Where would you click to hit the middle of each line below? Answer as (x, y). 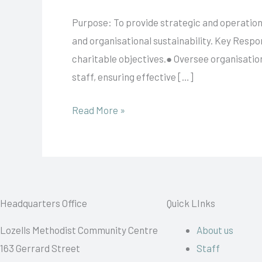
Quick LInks (191, 203)
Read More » (99, 110)
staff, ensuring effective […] (133, 77)
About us (215, 230)
